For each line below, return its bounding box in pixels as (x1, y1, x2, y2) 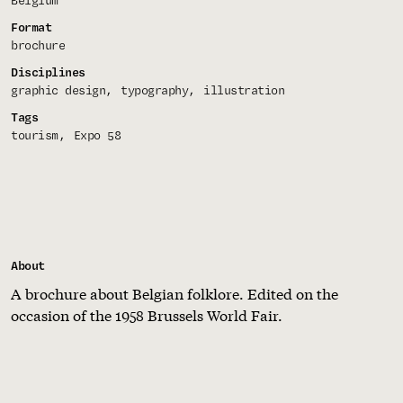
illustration (203, 82, 284, 101)
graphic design (11, 82, 105, 101)
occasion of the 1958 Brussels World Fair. (11, 304, 282, 326)
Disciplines (11, 64, 85, 83)
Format (11, 19, 51, 38)
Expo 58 (73, 127, 121, 146)
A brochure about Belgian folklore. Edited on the (11, 282, 338, 304)
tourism (11, 127, 58, 146)
